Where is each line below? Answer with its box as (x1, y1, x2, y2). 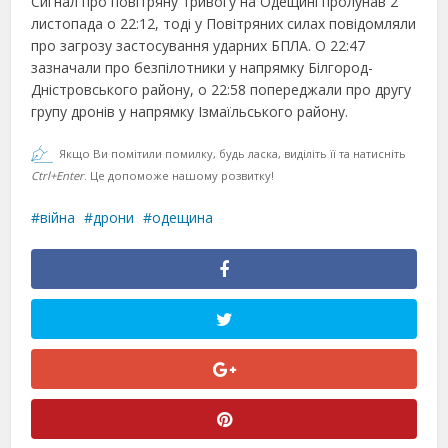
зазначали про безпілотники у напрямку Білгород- (31, 58, 374, 77)
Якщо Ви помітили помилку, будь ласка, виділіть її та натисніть (59, 146, 407, 161)
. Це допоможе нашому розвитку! (84, 168, 275, 183)
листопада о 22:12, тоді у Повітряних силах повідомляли (31, 14, 417, 33)
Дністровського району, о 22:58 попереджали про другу (31, 80, 412, 99)
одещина (152, 208, 214, 227)
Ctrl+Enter (31, 168, 85, 183)
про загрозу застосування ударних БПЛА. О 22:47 (31, 36, 366, 55)
